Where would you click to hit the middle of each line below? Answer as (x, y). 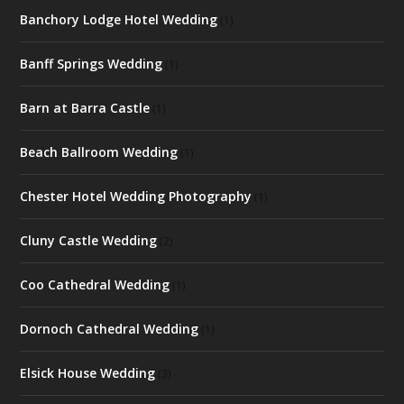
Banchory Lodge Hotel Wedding (119, 19)
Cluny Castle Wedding (89, 240)
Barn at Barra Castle (85, 108)
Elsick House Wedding (88, 373)
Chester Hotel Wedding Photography (136, 196)
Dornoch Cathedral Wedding (110, 329)
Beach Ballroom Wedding (99, 152)
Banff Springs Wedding (92, 64)
